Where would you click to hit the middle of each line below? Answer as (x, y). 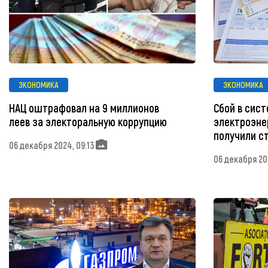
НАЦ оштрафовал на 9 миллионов (84, 108)
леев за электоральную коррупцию (88, 122)
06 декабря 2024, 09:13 (52, 145)
